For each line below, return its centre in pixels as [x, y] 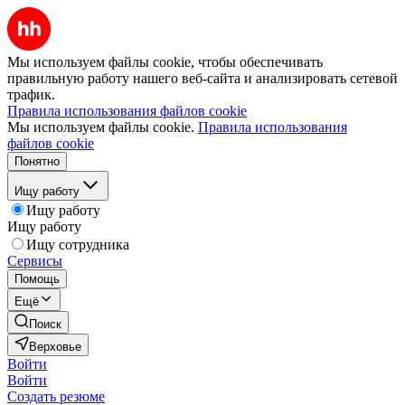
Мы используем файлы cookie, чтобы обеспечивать [165, 62]
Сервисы [35, 261]
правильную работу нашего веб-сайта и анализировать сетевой [202, 78]
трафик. [31, 94]
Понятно [37, 161]
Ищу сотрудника [78, 245]
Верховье [55, 347]
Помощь [37, 279]
